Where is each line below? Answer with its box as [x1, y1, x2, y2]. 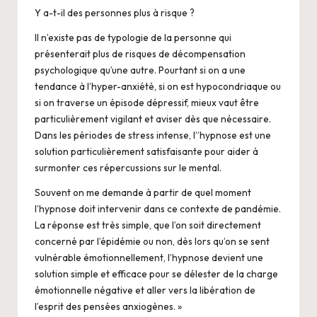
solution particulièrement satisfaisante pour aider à [35, 144, 258, 158]
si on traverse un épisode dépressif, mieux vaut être [35, 96, 259, 109]
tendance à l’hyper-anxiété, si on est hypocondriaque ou [35, 79, 281, 93]
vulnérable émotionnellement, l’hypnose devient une [35, 250, 263, 264]
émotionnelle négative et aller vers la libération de [35, 283, 255, 296]
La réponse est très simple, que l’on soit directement [35, 218, 261, 231]
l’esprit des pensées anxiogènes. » [35, 299, 182, 313]
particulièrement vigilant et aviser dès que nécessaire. [35, 112, 271, 125]
